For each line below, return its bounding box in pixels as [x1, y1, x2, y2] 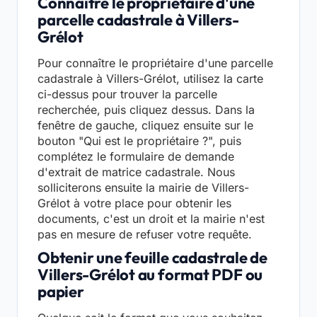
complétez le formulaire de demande [38, 149, 234, 163]
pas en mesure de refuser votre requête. [38, 226, 252, 241]
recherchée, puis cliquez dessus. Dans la [38, 102, 255, 117]
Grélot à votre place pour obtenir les [38, 195, 231, 210]
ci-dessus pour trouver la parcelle [38, 86, 217, 101]
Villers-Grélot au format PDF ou [38, 264, 263, 284]
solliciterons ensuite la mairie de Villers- [38, 180, 249, 195]
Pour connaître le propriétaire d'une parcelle [38, 55, 273, 70]
